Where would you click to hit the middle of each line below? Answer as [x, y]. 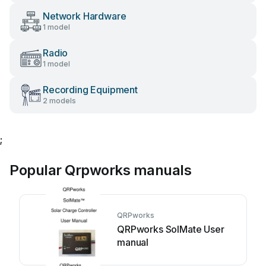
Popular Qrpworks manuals [101, 170]
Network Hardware [85, 16]
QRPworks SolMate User [171, 229]
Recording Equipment [90, 90]
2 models [59, 101]
